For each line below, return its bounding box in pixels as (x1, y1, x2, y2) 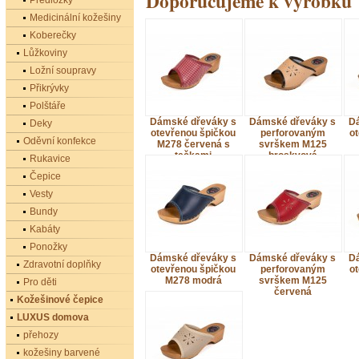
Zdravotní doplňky (23, 259, 101, 270)
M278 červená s (156, 139, 230, 150)
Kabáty (30, 224, 60, 235)
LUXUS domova (17, 312, 89, 323)
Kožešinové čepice (17, 294, 103, 305)
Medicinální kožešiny (30, 12, 121, 23)
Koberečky (30, 30, 76, 41)
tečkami (175, 150, 212, 161)
